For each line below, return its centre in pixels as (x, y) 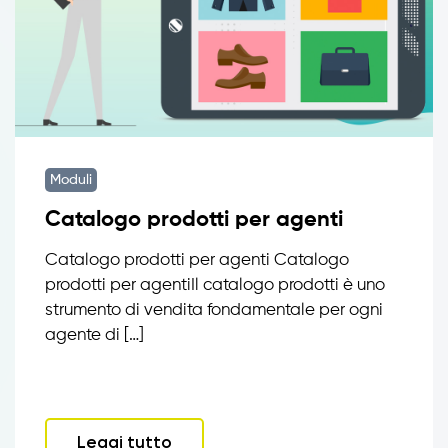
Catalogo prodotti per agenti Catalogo (197, 260)
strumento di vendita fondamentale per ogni (214, 310)
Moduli (71, 180)
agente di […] (94, 335)
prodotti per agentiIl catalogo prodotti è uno (215, 285)
